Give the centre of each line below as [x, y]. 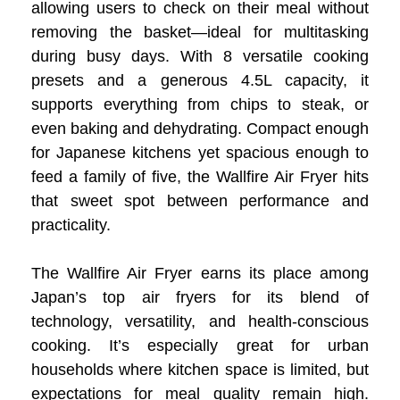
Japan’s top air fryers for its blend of [200, 298]
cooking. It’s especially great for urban [200, 346]
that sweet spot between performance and [200, 201]
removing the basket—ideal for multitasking [200, 33]
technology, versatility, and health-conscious [200, 322]
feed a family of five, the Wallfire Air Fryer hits [200, 177]
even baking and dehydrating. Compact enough [200, 129]
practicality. [71, 225]
